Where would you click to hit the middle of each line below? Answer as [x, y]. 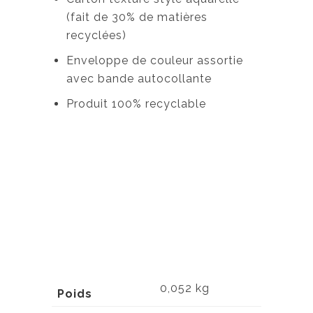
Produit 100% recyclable [136, 104]
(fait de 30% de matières [137, 17]
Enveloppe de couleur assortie [154, 60]
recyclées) [96, 35]
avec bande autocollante [139, 79]
